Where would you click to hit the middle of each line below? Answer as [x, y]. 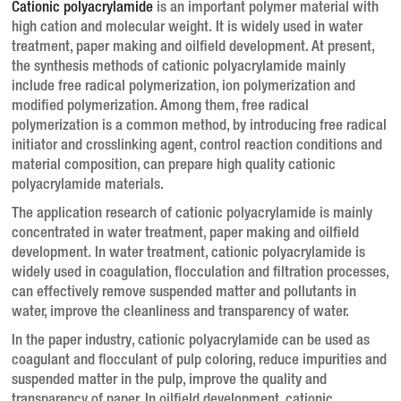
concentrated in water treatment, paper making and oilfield [186, 234]
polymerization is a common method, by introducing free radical [200, 126]
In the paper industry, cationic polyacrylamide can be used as [191, 341]
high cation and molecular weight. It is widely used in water [188, 28]
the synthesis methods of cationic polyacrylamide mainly [179, 67]
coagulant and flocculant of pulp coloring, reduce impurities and [200, 361]
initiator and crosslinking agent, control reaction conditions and [197, 146]
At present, [342, 47]
